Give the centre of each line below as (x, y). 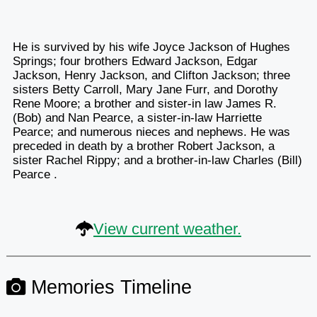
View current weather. (167, 229)
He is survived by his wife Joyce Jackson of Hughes (151, 47)
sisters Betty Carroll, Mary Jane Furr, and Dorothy (145, 89)
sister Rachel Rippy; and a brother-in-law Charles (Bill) (157, 160)
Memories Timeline (108, 287)
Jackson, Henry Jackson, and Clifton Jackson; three (151, 75)
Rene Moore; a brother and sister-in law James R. (144, 103)
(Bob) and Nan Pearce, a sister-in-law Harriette (137, 117)
